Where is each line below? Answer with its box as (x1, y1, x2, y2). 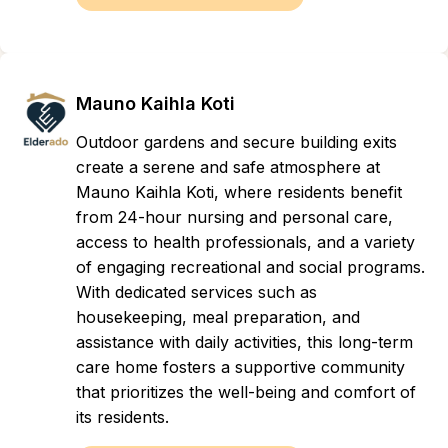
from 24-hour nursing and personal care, (76, 207, 393, 227)
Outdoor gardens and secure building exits (76, 132, 397, 152)
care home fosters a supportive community (76, 357, 405, 377)
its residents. (76, 407, 169, 427)
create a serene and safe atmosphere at (76, 157, 380, 177)
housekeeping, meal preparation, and (76, 307, 360, 327)
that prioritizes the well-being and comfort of (76, 382, 416, 402)
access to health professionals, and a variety (76, 232, 415, 252)
